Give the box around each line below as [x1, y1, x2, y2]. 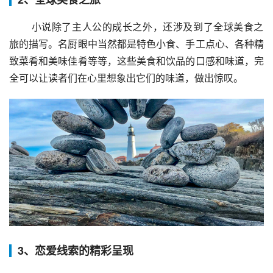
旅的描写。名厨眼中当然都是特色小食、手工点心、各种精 [9, 37, 264, 51]
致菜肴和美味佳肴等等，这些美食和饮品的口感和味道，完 [9, 54, 264, 68]
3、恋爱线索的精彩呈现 [18, 243, 133, 258]
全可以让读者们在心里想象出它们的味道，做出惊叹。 [9, 71, 243, 85]
